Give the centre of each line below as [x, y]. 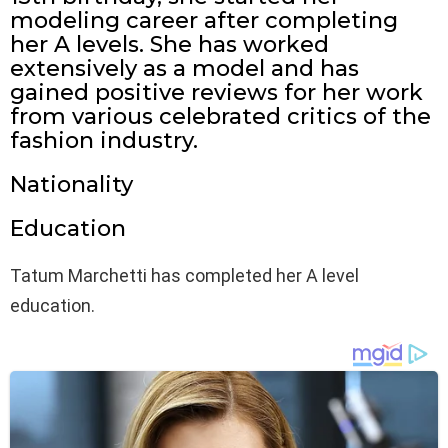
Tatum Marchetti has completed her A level [184, 276]
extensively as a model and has [184, 69]
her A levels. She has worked [169, 45]
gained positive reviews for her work [216, 93]
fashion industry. [104, 141]
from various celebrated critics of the [220, 117]
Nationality [71, 185]
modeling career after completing [204, 21]
